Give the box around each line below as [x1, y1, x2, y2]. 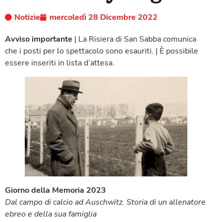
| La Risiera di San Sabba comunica [72, 33, 196, 45]
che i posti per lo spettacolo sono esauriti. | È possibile [5, 45, 198, 56]
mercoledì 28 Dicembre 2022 [50, 11, 158, 23]
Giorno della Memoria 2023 [5, 185, 106, 196]
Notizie [14, 11, 40, 23]
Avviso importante [5, 33, 72, 45]
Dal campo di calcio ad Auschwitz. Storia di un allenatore [5, 197, 206, 208]
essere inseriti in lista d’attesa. [5, 57, 114, 68]
